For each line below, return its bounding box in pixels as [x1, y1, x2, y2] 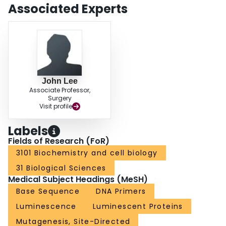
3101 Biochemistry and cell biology [16, 148, 158, 158]
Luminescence [16, 201, 77, 212]
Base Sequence [16, 186, 80, 197]
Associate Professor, [29, 86, 90, 95]
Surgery [47, 94, 72, 103]
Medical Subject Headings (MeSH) [8, 174, 148, 186]
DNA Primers [96, 186, 146, 197]
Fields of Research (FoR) [8, 135, 109, 147]
